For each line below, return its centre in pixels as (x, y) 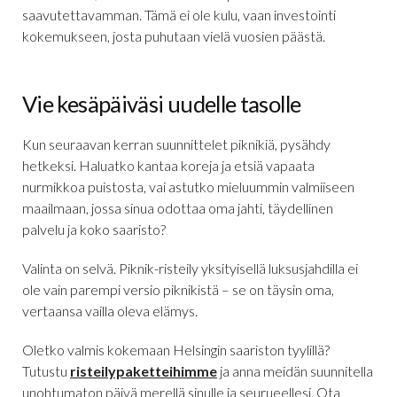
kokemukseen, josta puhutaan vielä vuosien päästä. (174, 36)
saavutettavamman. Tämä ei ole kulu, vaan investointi (179, 15)
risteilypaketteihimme (144, 371)
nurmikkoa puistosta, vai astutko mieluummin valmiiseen (188, 187)
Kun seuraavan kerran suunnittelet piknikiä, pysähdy (176, 144)
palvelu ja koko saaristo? (94, 230)
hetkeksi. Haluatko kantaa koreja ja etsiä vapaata (168, 166)
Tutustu (46, 371)
